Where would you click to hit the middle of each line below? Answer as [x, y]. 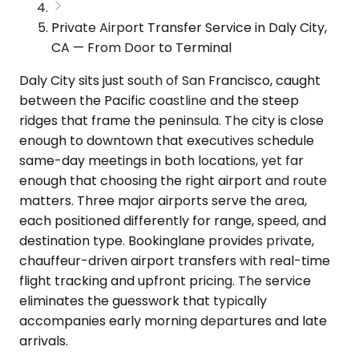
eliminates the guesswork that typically [143, 301]
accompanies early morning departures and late [173, 321]
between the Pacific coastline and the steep [159, 100]
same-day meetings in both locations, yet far [161, 160]
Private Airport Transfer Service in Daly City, [189, 27]
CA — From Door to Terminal [141, 47]
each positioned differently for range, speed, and [173, 220]
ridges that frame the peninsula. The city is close [171, 120]
